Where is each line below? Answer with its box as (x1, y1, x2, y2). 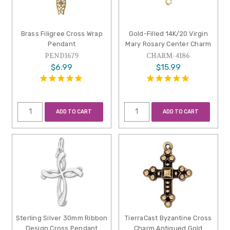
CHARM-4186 (146, 51, 190, 61)
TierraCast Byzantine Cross (125, 214, 212, 222)
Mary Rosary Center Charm (125, 40, 212, 48)
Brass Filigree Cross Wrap (21, 30, 103, 38)
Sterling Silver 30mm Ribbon (15, 214, 108, 222)
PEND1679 (45, 51, 79, 61)
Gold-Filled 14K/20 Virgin (128, 30, 208, 38)
